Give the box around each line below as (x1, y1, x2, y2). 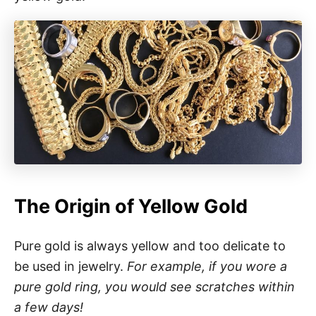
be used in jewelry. (14, 258, 127, 274)
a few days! (14, 299, 83, 315)
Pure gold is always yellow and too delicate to (14, 238, 286, 253)
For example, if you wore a (127, 258, 287, 274)
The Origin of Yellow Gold (14, 194, 248, 218)
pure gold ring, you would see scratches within (14, 279, 295, 294)
